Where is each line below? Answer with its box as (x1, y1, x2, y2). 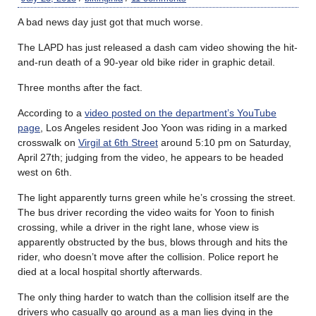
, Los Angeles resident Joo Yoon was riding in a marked (40, 121, 287, 133)
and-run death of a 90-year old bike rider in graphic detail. (18, 56, 275, 68)
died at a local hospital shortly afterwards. (18, 265, 202, 277)
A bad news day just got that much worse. (18, 16, 203, 28)
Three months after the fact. (18, 81, 142, 93)
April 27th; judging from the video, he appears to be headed (18, 151, 284, 163)
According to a (18, 107, 85, 119)
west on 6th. (18, 166, 72, 178)
